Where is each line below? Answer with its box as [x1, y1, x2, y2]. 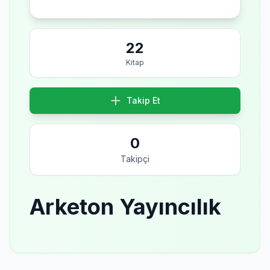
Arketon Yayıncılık [30, 193, 221, 220]
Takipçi [121, 154, 149, 164]
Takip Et [127, 95, 160, 105]
